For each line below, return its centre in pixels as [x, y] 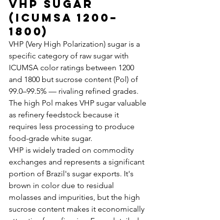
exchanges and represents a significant [78, 162]
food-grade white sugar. [51, 138]
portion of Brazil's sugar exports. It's [72, 174]
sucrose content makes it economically [78, 209]
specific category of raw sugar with [70, 56]
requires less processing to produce [73, 126]
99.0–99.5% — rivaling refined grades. [75, 91]
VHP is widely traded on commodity [72, 150]
